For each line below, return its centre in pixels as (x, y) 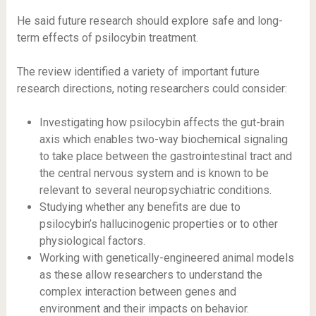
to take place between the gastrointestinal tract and (165, 156)
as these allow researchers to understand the (151, 275)
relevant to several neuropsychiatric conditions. (155, 190)
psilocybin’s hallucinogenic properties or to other (158, 224)
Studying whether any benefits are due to (140, 207)
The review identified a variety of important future (138, 72)
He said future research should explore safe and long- (150, 21)
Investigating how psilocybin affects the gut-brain (162, 122)
